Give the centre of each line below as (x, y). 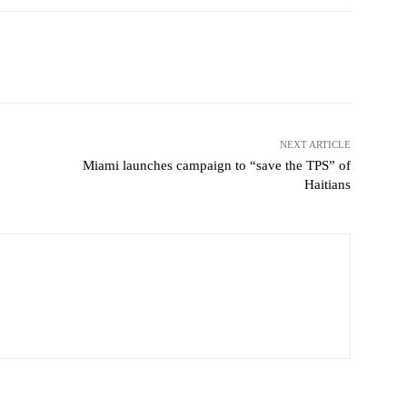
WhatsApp (212, 57)
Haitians (327, 185)
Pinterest (90, 57)
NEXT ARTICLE (315, 145)
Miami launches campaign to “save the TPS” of (216, 166)
